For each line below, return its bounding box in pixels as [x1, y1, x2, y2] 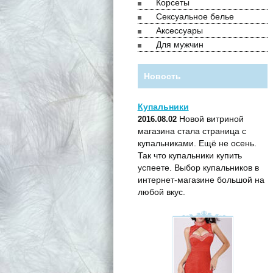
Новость [143, 71, 181, 82]
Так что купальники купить [137, 151, 242, 161]
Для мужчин [155, 39, 204, 49]
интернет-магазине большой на [137, 175, 264, 185]
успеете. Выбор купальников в [137, 163, 259, 173]
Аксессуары [155, 25, 203, 35]
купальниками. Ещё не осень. [137, 138, 257, 149]
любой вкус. [137, 187, 185, 197]
